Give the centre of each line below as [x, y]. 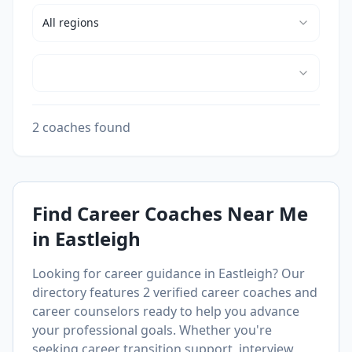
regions [79, 22]
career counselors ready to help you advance [166, 311]
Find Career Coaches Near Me [170, 213]
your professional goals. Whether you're [152, 330]
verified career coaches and [234, 292]
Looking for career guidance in [125, 273]
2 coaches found [81, 127]
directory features [88, 292]
